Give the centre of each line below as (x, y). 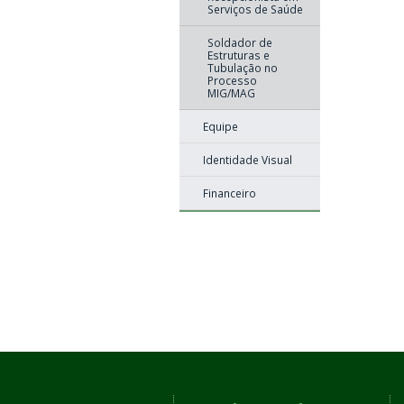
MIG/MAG (231, 92)
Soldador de (239, 42)
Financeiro (229, 193)
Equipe (220, 126)
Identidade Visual (247, 159)
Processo (232, 80)
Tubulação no (242, 67)
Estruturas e (238, 55)
